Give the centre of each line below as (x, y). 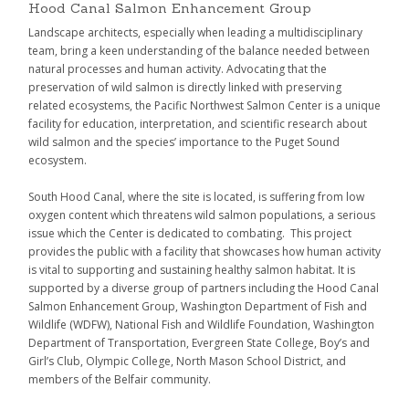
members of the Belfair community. (120, 379)
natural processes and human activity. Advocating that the (178, 68)
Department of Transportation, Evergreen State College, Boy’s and (199, 342)
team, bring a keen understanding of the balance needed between (199, 50)
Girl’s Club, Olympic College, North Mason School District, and (187, 361)
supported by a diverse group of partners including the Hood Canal (204, 288)
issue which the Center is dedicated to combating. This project (190, 233)
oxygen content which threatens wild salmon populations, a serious (202, 215)
